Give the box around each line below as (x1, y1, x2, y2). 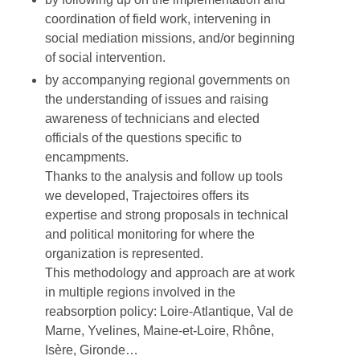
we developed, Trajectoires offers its (45, 189, 249, 202)
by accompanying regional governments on (45, 73, 290, 87)
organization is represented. (45, 247, 203, 260)
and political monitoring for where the (45, 227, 255, 241)
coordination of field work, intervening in (45, 12, 271, 26)
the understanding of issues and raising (45, 92, 268, 106)
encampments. (45, 150, 129, 164)
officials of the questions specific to (45, 131, 242, 145)
